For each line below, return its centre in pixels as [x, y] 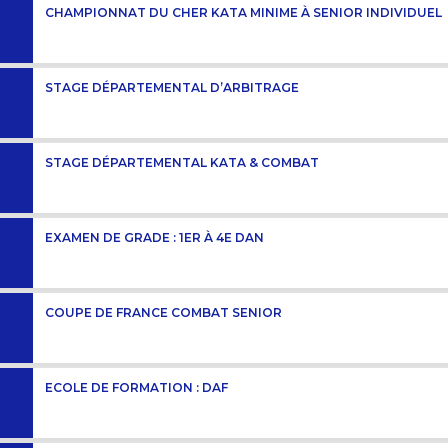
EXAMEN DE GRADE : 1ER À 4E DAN [155, 238]
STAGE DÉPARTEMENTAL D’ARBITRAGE [172, 88]
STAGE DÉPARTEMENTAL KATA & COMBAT [182, 163]
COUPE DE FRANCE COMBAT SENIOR [164, 313]
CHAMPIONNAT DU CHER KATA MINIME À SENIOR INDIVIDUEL [244, 13]
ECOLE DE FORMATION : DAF [137, 388]
